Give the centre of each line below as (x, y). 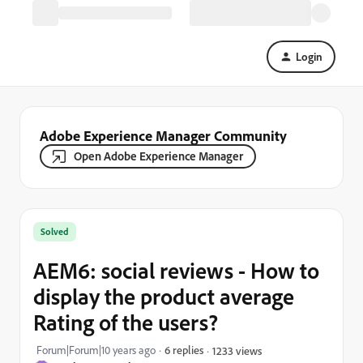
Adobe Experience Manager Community (163, 135)
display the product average (164, 296)
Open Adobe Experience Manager (158, 156)
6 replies (184, 350)
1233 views (237, 350)
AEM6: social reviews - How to (176, 270)
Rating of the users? (126, 322)
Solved (55, 231)
